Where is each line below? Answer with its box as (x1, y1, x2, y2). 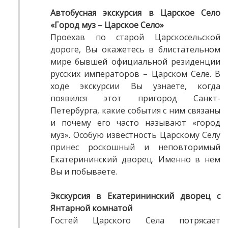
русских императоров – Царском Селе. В (50, 68, 220, 80)
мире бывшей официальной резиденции (50, 56, 220, 68)
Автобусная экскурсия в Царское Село (50, 7, 220, 19)
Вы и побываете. (50, 166, 117, 178)
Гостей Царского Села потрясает (50, 215, 220, 226)
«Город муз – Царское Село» (50, 19, 164, 31)
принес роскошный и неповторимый (50, 141, 220, 153)
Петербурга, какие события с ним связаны (50, 105, 220, 117)
